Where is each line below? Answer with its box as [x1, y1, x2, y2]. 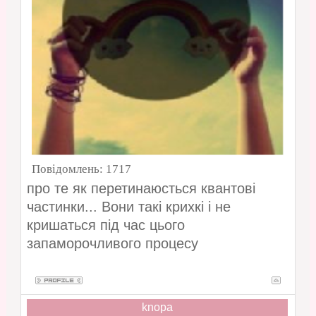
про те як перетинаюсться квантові [26, 181, 255, 197]
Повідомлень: [31, 162, 106, 176]
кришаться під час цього [26, 217, 185, 233]
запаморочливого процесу [26, 236, 198, 252]
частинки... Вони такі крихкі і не [26, 199, 231, 215]
